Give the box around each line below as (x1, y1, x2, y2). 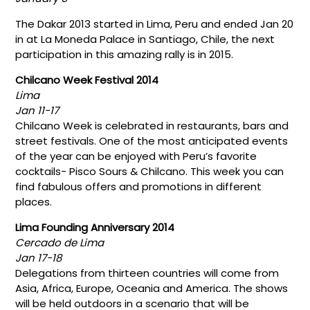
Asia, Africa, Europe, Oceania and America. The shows (15, 280, 289, 295)
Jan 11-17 (15, 102, 62, 118)
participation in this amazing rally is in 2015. (15, 46, 234, 62)
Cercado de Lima (15, 235, 104, 250)
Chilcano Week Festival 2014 (15, 72, 159, 87)
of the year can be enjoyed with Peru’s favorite (15, 148, 257, 163)
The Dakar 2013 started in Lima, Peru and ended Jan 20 (15, 16, 294, 31)
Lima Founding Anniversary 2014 (15, 219, 175, 235)
